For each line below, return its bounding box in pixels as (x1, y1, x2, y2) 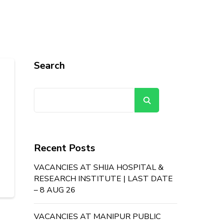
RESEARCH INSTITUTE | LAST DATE (33, 173, 173, 184)
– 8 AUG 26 (33, 185, 76, 195)
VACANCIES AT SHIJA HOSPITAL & (33, 162, 164, 173)
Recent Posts (33, 141, 95, 155)
